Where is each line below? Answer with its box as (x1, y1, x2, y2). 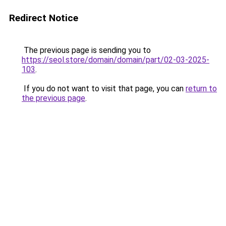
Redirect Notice (9, 12, 78, 24)
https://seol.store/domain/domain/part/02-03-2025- (22, 55, 209, 65)
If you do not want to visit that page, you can (22, 84, 186, 93)
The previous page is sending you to (22, 45, 151, 55)
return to (186, 84, 217, 93)
